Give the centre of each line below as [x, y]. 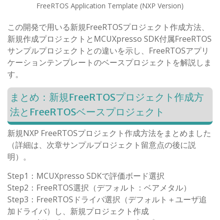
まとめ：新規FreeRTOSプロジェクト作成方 [107, 97]
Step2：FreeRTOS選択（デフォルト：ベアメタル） [99, 187]
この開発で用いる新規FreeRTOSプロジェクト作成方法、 [108, 27]
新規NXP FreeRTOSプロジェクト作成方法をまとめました [109, 133]
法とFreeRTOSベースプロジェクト [87, 111]
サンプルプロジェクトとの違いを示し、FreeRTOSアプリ [108, 50]
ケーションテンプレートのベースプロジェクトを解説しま [110, 62]
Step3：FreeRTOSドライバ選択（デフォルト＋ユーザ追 [107, 199]
